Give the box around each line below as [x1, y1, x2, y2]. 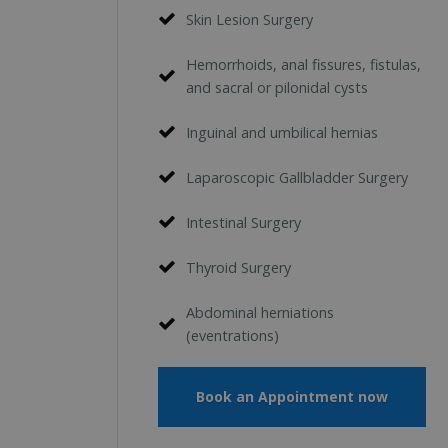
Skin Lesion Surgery [186, 9, 313, 29]
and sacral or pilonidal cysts [186, 77, 368, 97]
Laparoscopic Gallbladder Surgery [186, 167, 408, 187]
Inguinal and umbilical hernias [186, 122, 378, 142]
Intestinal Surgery [186, 212, 301, 232]
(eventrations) [186, 325, 279, 345]
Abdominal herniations [186, 302, 334, 322]
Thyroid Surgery [186, 257, 291, 277]
